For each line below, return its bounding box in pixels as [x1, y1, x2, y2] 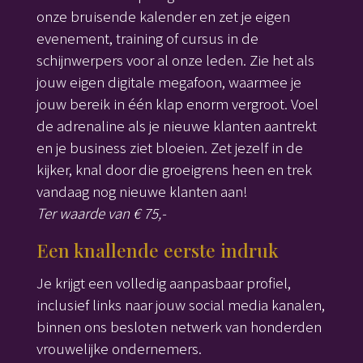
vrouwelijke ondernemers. [36, 338, 202, 359]
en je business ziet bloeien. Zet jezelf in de [36, 137, 303, 158]
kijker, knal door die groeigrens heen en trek [36, 159, 312, 180]
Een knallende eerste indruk [36, 237, 279, 263]
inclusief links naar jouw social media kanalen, [36, 294, 325, 315]
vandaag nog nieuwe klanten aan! [36, 181, 248, 202]
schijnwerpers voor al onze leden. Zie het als [36, 49, 314, 70]
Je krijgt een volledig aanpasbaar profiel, [36, 272, 291, 293]
